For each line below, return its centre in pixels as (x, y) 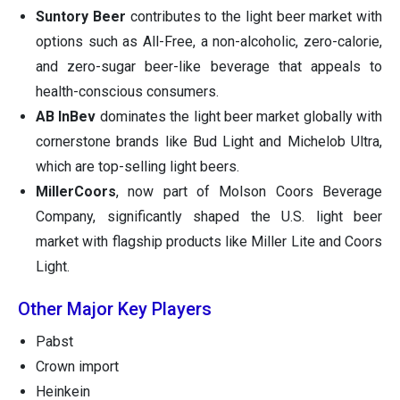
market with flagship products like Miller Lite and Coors (209, 242)
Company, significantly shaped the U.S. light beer (209, 217)
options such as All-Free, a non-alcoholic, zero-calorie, (209, 42)
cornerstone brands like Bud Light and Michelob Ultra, (209, 142)
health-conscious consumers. (127, 92)
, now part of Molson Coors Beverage (249, 192)
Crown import (77, 367)
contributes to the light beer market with (254, 17)
